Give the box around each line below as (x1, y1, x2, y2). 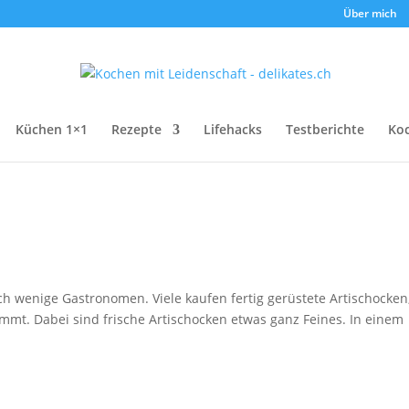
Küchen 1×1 (16, 121, 88, 138)
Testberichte (286, 121, 364, 138)
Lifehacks (204, 121, 262, 138)
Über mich (342, 5, 397, 21)
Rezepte (111, 121, 162, 138)
